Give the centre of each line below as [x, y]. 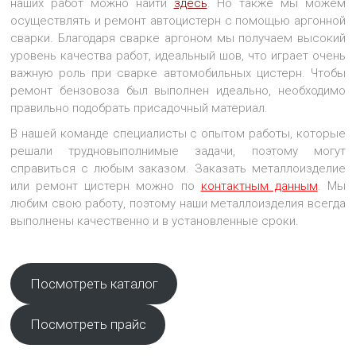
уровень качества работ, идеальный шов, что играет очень [178, 56]
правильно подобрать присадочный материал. [139, 108]
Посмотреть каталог [94, 283]
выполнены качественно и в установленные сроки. [155, 221]
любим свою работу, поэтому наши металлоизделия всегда [178, 204]
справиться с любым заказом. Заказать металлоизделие [178, 169]
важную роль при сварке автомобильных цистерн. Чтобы [178, 74]
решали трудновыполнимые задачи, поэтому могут [178, 151]
